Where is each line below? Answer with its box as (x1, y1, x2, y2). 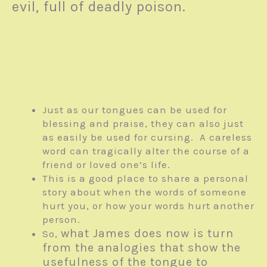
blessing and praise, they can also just (42, 117, 244, 130)
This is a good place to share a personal (42, 172, 249, 185)
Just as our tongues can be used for (42, 104, 227, 116)
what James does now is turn (61, 226, 234, 241)
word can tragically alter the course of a (42, 145, 250, 157)
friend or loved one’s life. (42, 159, 170, 171)
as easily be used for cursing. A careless (42, 131, 252, 144)
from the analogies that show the (42, 241, 241, 255)
